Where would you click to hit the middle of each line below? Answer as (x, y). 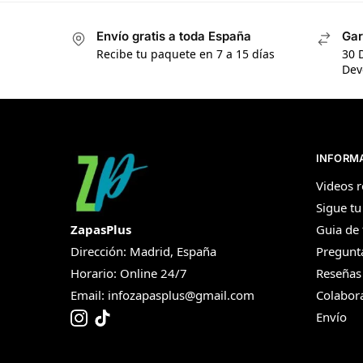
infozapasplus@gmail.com (181, 295)
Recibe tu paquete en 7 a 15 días (186, 54)
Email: (89, 295)
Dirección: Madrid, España (143, 251)
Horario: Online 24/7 (129, 273)
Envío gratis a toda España (174, 36)
